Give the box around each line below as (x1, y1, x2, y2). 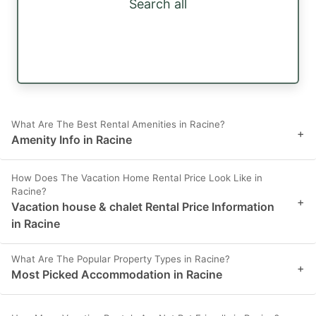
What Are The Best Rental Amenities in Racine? (11, 119, 225, 130)
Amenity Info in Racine (11, 133, 132, 147)
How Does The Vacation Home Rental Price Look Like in (11, 172, 262, 184)
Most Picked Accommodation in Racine (11, 267, 222, 282)
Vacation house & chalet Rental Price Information (11, 200, 274, 214)
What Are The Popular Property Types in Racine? (11, 253, 230, 265)
